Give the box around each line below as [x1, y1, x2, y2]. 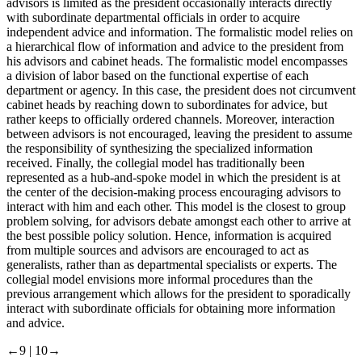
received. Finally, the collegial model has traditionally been [6, 155, 305, 170]
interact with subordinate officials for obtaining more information [6, 301, 335, 315]
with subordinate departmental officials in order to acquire [6, 10, 300, 24]
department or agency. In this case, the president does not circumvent [6, 82, 356, 97]
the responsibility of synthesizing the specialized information [6, 141, 313, 155]
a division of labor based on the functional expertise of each [6, 68, 309, 82]
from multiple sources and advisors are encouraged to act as [6, 242, 309, 257]
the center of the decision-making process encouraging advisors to [6, 184, 341, 199]
